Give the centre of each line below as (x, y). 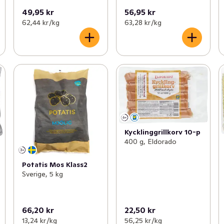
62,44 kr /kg (40, 23)
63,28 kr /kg (143, 23)
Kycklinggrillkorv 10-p (162, 132)
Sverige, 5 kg (42, 174)
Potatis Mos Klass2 (54, 165)
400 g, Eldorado (150, 141)
